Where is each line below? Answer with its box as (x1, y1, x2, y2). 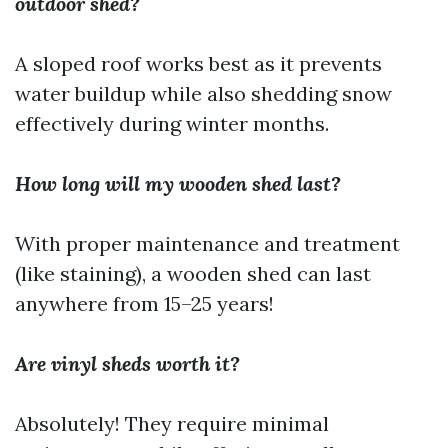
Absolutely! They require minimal (15, 411, 329, 436)
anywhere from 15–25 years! (15, 291, 274, 316)
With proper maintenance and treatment (15, 231, 400, 256)
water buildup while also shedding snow (15, 81, 392, 106)
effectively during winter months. (15, 111, 329, 136)
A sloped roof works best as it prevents (15, 51, 382, 76)
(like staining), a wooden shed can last (15, 261, 371, 286)
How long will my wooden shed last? (15, 171, 341, 196)
